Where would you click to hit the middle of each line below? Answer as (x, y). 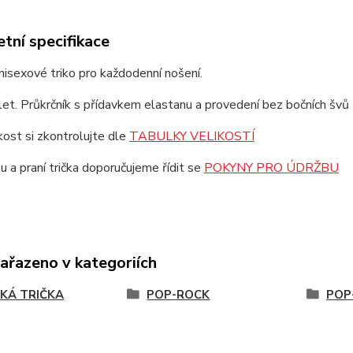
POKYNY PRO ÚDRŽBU (271, 168)
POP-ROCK (178, 295)
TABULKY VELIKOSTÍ (191, 136)
